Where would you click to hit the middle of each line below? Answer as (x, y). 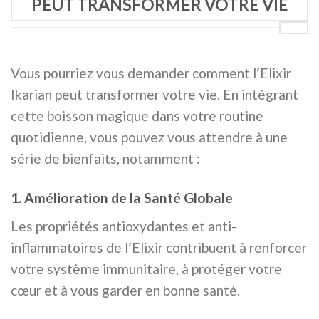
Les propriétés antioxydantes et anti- (124, 226)
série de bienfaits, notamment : (105, 159)
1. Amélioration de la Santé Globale (122, 198)
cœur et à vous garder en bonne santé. (125, 291)
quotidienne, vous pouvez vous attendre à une (149, 137)
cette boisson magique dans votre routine (137, 116)
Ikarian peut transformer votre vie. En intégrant (155, 95)
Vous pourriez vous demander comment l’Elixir (151, 73)
